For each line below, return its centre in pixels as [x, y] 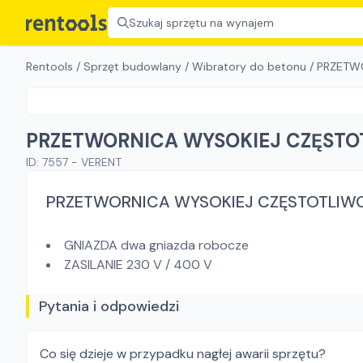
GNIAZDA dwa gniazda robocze [156, 245]
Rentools [49, 66]
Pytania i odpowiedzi [109, 306]
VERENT [101, 162]
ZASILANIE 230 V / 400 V [138, 265]
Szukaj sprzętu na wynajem [201, 23]
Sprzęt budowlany [132, 66]
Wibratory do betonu [249, 66]
